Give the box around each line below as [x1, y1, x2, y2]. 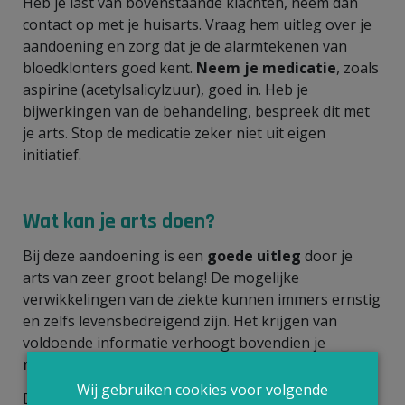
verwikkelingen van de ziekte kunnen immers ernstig [23, 288, 381, 309]
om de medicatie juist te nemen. [99, 353, 316, 374]
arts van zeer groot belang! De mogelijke [23, 267, 299, 287]
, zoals [336, 57, 379, 78]
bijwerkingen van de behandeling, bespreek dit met [23, 100, 370, 121]
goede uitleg [207, 245, 305, 266]
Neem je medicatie [196, 57, 336, 78]
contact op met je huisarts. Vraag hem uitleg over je [23, 14, 372, 34]
